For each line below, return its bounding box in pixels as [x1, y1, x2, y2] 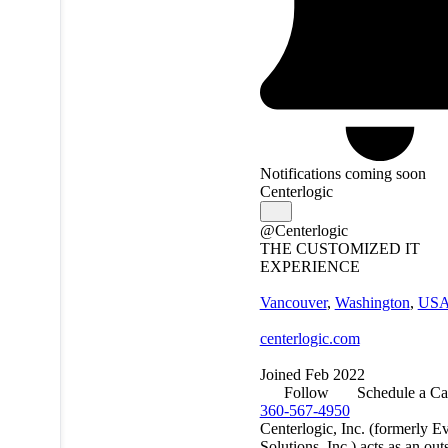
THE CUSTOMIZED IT [259, 239, 420, 257]
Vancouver [259, 293, 327, 311]
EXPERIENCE [259, 257, 360, 275]
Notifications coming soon [259, 164, 426, 182]
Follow [283, 383, 329, 401]
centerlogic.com [259, 329, 360, 347]
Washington [334, 293, 410, 311]
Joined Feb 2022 [259, 365, 365, 383]
